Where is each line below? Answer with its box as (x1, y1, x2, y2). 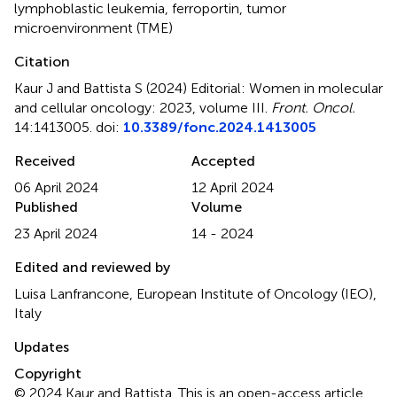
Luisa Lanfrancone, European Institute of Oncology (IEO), (14, 284, 377, 302)
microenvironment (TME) (14, 19, 173, 36)
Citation (14, 52, 70, 70)
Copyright (14, 364, 82, 382)
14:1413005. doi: (14, 118, 123, 136)
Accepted (191, 152, 255, 169)
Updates (14, 338, 69, 355)
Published (14, 198, 78, 215)
